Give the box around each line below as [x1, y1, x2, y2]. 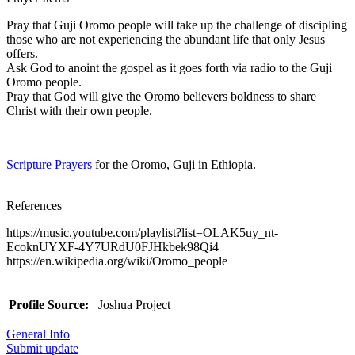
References [6, 198, 62, 212]
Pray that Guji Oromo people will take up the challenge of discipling [6, 17, 347, 32]
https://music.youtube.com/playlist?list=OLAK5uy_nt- [6, 225, 278, 239]
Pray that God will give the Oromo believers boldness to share [6, 89, 316, 103]
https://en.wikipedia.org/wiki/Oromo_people [6, 254, 227, 268]
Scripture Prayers [6, 157, 92, 171]
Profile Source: [9, 297, 89, 311]
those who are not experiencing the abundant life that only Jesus [6, 32, 325, 46]
